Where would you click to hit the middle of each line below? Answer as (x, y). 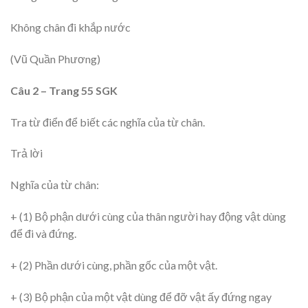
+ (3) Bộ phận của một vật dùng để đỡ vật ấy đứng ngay (141, 296)
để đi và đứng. (43, 233)
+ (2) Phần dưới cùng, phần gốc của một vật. (114, 265)
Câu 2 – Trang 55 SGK (64, 90)
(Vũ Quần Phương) (55, 58)
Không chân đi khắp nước (70, 27)
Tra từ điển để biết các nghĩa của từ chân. (108, 122)
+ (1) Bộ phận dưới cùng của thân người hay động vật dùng (148, 216)
